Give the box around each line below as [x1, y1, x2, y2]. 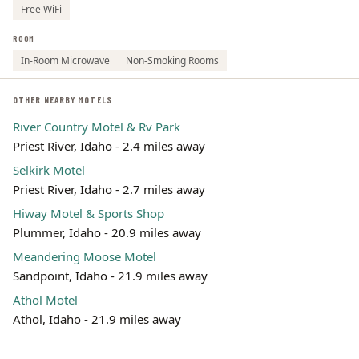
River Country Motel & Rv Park [13, 119, 180, 135]
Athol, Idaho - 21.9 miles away [13, 311, 181, 327]
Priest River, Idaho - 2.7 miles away [13, 181, 205, 197]
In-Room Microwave [21, 54, 110, 67]
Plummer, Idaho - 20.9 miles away [13, 224, 201, 240]
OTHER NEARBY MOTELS [13, 95, 112, 105]
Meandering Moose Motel [13, 248, 156, 264]
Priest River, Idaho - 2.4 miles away [13, 138, 205, 154]
